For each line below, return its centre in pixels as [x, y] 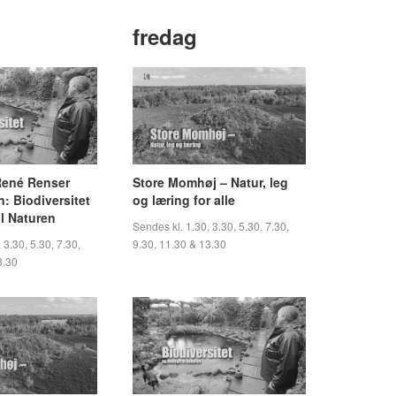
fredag [165, 36]
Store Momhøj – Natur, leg [210, 182]
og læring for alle [184, 199]
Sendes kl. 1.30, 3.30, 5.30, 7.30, [211, 225]
